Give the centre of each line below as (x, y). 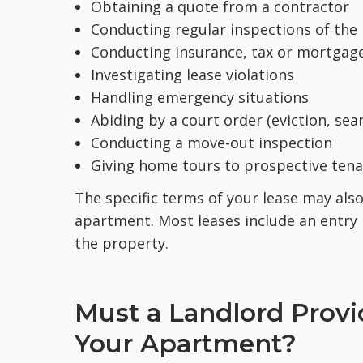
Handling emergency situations (200, 98)
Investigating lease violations (192, 75)
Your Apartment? (186, 344)
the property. (122, 243)
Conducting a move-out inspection (211, 143)
